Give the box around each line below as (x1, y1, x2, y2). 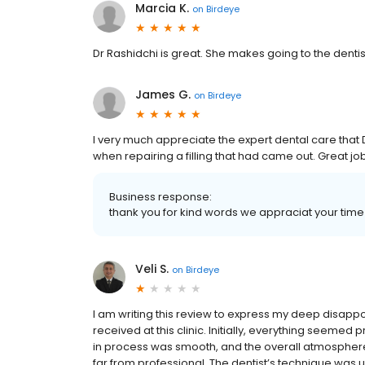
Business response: (109, 189, 212, 204)
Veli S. (135, 261, 169, 277)
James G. (135, 86, 191, 103)
